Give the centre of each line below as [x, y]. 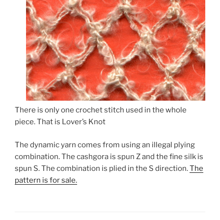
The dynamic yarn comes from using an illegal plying [105, 145]
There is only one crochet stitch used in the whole [101, 110]
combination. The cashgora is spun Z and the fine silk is [109, 156]
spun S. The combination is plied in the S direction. [102, 168]
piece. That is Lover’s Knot [60, 122]
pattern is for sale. [46, 180]
